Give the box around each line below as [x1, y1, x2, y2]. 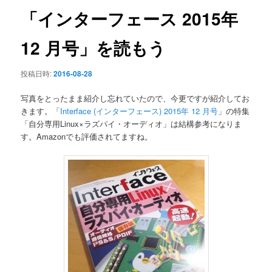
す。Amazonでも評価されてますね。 [21, 130, 153, 142]
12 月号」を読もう [21, 35, 166, 61]
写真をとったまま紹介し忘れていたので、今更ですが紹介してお [21, 92, 250, 104]
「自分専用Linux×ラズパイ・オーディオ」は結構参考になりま [21, 117, 242, 129]
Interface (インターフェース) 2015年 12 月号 [60, 104, 219, 117]
